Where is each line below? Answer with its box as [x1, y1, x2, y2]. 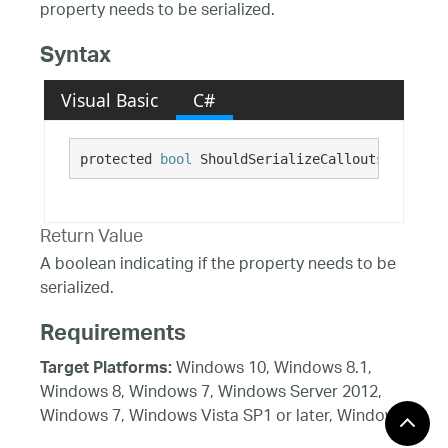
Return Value [40, 219, 143, 258]
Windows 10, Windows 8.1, [172, 353, 372, 387]
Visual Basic [61, 87, 159, 112]
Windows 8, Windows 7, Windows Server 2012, [40, 377, 382, 411]
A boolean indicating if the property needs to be [40, 248, 396, 282]
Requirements [40, 314, 186, 359]
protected [79, 150, 160, 167]
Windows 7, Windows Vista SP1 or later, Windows [40, 401, 405, 435]
